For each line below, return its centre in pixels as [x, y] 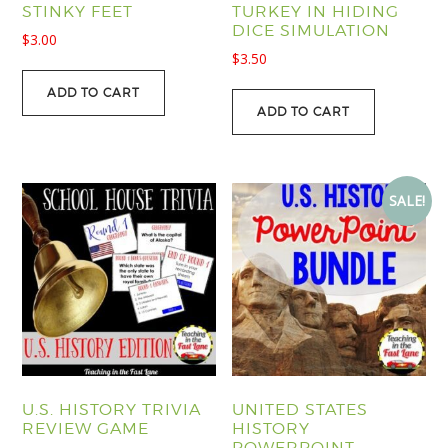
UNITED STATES [300, 410]
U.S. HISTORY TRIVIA [112, 410]
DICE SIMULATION [311, 30]
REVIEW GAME [86, 429]
